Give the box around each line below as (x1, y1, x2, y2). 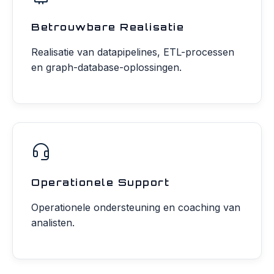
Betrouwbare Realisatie (31, 21, 184, 33)
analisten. (31, 217, 75, 229)
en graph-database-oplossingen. (31, 61, 182, 73)
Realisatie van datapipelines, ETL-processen (31, 46, 234, 58)
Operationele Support (31, 176, 169, 188)
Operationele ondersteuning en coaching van (31, 201, 240, 213)
